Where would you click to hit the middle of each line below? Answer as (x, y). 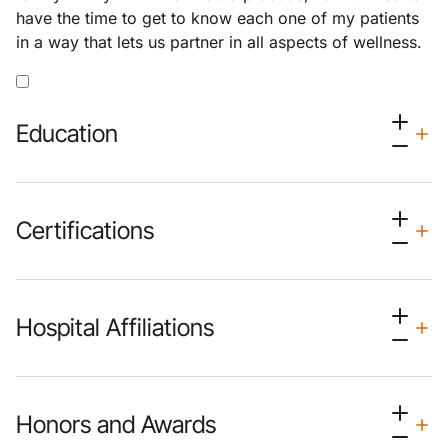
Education (67, 133)
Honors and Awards (116, 424)
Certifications (85, 230)
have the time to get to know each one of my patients (217, 18)
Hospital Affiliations (115, 327)
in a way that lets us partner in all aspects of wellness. (219, 42)
